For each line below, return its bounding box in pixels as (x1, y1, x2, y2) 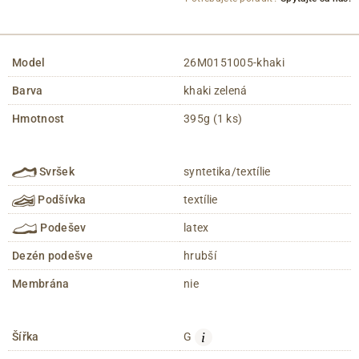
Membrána (12, 277, 70, 291)
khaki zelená (184, 84, 248, 98)
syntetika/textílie (184, 165, 271, 179)
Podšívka (34, 193, 87, 207)
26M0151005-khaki (184, 56, 284, 70)
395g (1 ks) (184, 112, 243, 126)
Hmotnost (12, 112, 65, 126)
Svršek (36, 165, 75, 179)
